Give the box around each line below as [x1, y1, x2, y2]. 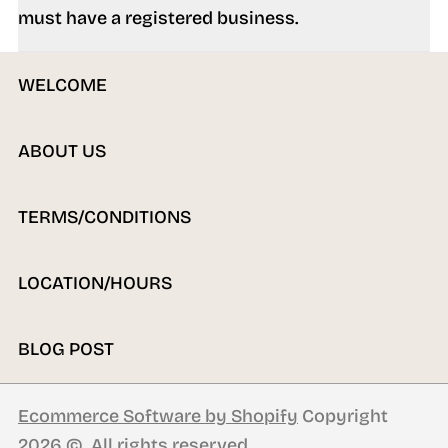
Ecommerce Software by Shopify [18, 405, 298, 427]
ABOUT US [18, 140, 106, 162]
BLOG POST [18, 338, 114, 360]
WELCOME [18, 74, 107, 96]
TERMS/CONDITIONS [18, 206, 191, 228]
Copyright [298, 405, 388, 427]
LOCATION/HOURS [18, 272, 172, 294]
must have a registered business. [18, 7, 299, 29]
